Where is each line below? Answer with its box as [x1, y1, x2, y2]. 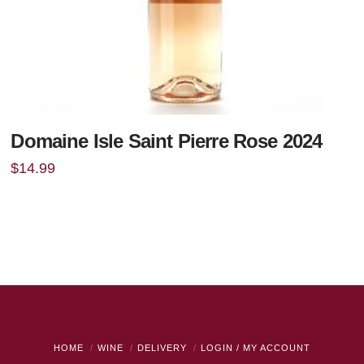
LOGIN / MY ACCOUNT [200, 343, 310, 353]
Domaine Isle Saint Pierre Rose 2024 [11, 130, 323, 152]
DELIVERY [136, 343, 187, 353]
